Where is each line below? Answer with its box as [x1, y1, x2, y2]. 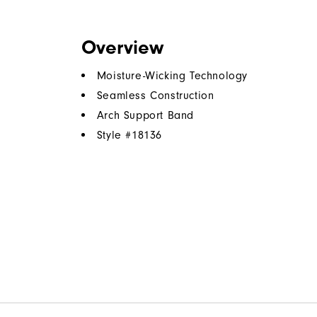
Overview [81, 36, 163, 59]
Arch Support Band [96, 109, 195, 122]
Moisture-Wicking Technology [96, 69, 248, 83]
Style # [96, 129, 132, 142]
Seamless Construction [96, 89, 214, 103]
